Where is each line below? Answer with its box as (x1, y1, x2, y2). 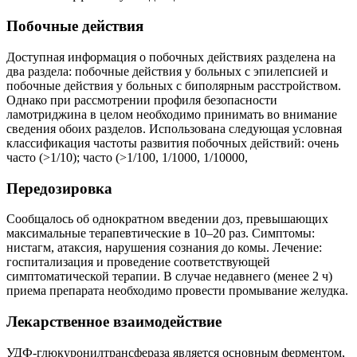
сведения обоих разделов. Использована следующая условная (6, 121, 342, 135)
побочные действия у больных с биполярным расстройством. (6, 78, 341, 92)
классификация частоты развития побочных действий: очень (6, 135, 339, 150)
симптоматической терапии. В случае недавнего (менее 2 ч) (6, 269, 332, 284)
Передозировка (6, 179, 112, 197)
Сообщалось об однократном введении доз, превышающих (6, 212, 328, 226)
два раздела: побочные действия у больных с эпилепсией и (6, 64, 328, 78)
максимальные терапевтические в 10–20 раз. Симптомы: (6, 226, 315, 241)
